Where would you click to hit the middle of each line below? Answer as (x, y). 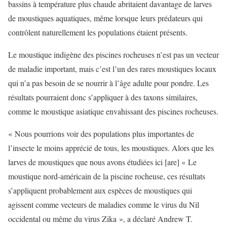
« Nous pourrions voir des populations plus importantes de (101, 134)
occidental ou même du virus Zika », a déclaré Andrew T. (100, 219)
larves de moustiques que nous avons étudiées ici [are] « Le (102, 162)
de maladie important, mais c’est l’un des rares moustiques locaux (112, 69)
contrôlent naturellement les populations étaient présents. (98, 32)
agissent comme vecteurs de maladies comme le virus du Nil (104, 204)
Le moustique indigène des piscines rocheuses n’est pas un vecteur (113, 54)
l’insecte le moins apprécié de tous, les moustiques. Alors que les (111, 148)
